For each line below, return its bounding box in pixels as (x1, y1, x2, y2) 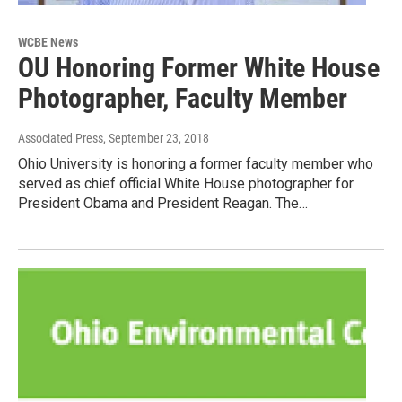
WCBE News (18, 35, 78, 50)
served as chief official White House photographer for (18, 175, 354, 193)
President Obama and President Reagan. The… (18, 195, 308, 213)
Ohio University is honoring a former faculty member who (18, 155, 373, 173)
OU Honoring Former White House (18, 52, 380, 84)
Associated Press (18, 131, 103, 146)
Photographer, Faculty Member (18, 83, 347, 115)
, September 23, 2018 (103, 131, 209, 146)
